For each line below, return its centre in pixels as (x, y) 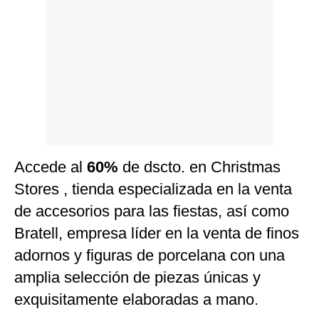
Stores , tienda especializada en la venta (153, 189)
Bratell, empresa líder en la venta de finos (157, 234)
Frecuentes (41, 74)
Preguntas (39, 63)
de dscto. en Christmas (202, 167)
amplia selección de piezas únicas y (137, 278)
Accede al (51, 167)
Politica (33, 19)
